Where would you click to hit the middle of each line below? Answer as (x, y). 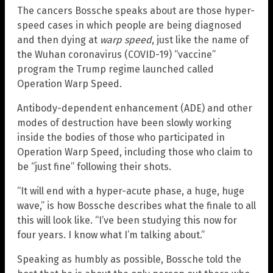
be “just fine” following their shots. (94, 167)
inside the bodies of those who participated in (121, 138)
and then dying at (58, 40)
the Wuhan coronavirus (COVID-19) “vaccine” (116, 55)
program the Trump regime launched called (115, 69)
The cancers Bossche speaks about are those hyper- (136, 11)
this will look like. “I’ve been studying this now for (127, 221)
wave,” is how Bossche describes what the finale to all (136, 206)
